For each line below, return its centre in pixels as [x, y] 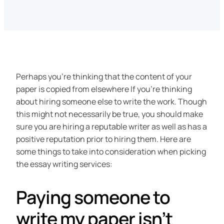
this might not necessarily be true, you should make [109, 114]
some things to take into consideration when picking [111, 152]
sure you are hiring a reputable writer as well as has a [111, 127]
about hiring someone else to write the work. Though [111, 102]
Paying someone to [93, 197]
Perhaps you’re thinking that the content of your [104, 77]
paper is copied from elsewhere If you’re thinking [104, 89]
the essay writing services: [64, 164]
